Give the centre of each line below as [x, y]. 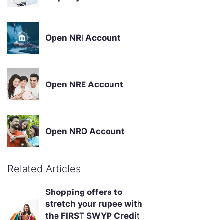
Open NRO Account [85, 131]
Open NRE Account [84, 84]
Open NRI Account [83, 38]
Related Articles [44, 169]
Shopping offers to [84, 192]
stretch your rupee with [94, 204]
